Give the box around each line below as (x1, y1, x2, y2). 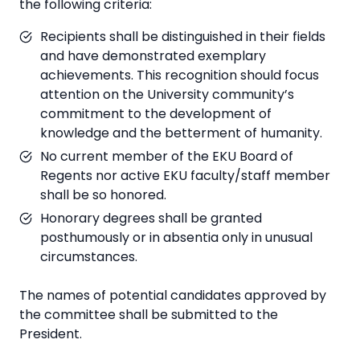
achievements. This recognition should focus (40, 66, 319, 85)
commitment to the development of (40, 104, 272, 124)
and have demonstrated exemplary (40, 47, 266, 66)
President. (19, 325, 82, 344)
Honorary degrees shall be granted (40, 209, 262, 228)
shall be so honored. (40, 186, 166, 205)
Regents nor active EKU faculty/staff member (40, 166, 330, 186)
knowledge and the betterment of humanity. (40, 124, 322, 143)
